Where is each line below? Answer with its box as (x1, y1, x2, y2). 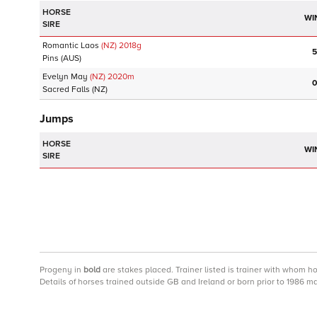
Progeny (40, 265, 72, 275)
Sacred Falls (42, 84, 90, 95)
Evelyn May (42, 71, 88, 82)
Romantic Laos (42, 40, 99, 51)
